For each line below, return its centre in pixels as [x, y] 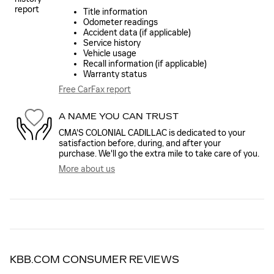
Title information [115, 12]
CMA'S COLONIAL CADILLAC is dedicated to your [152, 133]
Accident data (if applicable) [137, 33]
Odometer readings [120, 23]
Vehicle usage [110, 54]
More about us [87, 169]
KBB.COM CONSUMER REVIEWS [94, 260]
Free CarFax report [95, 90]
